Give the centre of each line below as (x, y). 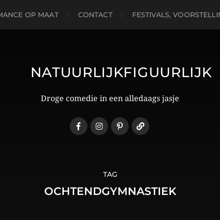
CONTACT (95, 15)
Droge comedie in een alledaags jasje (110, 98)
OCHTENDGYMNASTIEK (110, 191)
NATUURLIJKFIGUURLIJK (121, 72)
